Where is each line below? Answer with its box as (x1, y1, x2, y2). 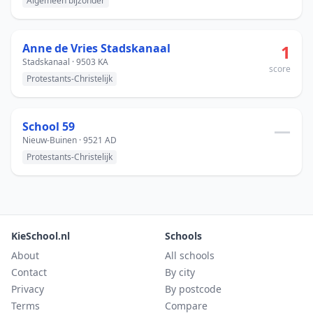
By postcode (165, 282, 221, 296)
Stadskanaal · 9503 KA (22, 56, 108, 68)
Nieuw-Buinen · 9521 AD (22, 134, 117, 146)
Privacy (11, 282, 44, 296)
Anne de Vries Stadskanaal (22, 41, 170, 56)
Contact (11, 265, 47, 279)
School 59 (22, 119, 75, 134)
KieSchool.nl (11, 229, 70, 242)
